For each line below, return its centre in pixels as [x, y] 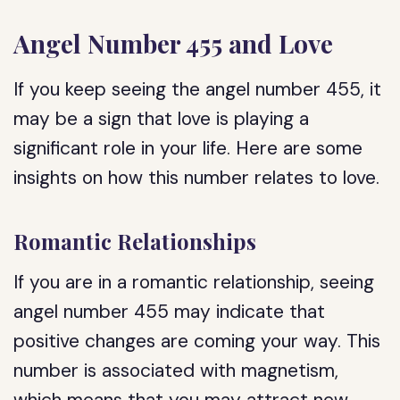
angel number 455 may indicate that [170, 312]
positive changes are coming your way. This [197, 341]
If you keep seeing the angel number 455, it [198, 89]
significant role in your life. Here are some [188, 148]
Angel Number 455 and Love [174, 43]
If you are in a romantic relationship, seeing [194, 282]
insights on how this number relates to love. [197, 178]
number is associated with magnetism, [176, 371]
